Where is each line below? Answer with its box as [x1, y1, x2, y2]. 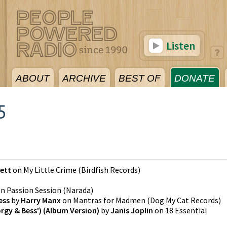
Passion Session [7, 185, 61, 195]
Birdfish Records [81, 165, 138, 175]
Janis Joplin [110, 205, 153, 215]
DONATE [174, 73, 215, 84]
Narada [66, 185, 91, 195]
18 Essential [165, 205, 207, 215]
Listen [164, 39, 195, 53]
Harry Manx [21, 195, 61, 205]
